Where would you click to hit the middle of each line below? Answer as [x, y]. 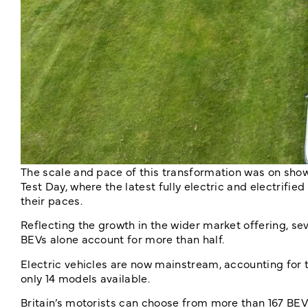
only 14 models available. [86, 277]
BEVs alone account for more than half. [123, 239]
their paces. [52, 200]
